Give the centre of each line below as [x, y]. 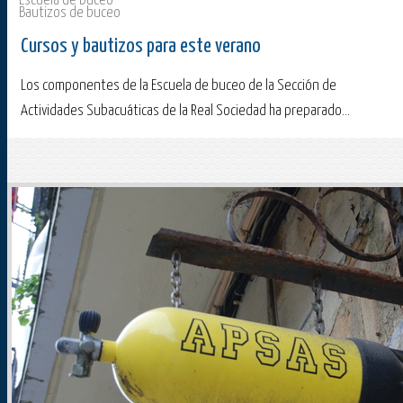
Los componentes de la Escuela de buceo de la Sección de [179, 86]
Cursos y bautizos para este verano [141, 47]
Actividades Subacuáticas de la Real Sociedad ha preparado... [185, 112]
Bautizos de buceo [70, 13]
